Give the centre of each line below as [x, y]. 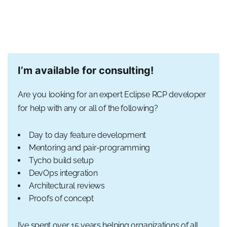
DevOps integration [63, 173]
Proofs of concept [61, 198]
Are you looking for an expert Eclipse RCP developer [112, 94]
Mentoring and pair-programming [89, 147]
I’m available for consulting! [86, 70]
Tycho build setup [61, 160]
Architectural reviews [67, 185]
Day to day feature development [87, 135]
